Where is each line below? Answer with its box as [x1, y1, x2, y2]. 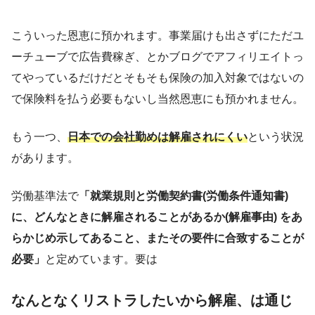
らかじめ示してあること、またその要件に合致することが [11, 231, 304, 244]
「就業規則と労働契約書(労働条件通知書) [79, 189, 288, 202]
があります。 [11, 151, 79, 164]
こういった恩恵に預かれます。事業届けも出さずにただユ [11, 29, 304, 41]
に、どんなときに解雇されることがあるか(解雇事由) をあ [11, 210, 302, 223]
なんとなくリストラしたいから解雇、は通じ [11, 292, 292, 308]
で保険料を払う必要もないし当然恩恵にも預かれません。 [11, 92, 304, 105]
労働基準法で [11, 189, 79, 202]
